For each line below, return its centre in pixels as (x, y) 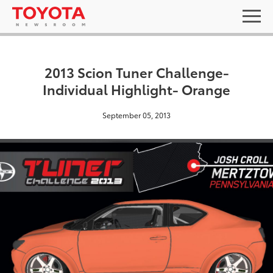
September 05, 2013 (136, 115)
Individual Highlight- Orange (136, 89)
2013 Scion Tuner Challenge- (136, 72)
